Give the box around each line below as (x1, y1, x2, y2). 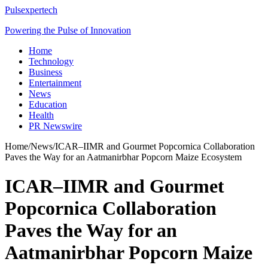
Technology (29, 56, 74, 66)
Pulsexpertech (5, 5, 57, 15)
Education (29, 99, 67, 109)
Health (29, 110, 54, 120)
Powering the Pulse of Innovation (5, 25, 131, 35)
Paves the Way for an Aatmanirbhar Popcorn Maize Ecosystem (5, 152, 242, 162)
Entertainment (29, 78, 81, 88)
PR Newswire (29, 121, 82, 131)
